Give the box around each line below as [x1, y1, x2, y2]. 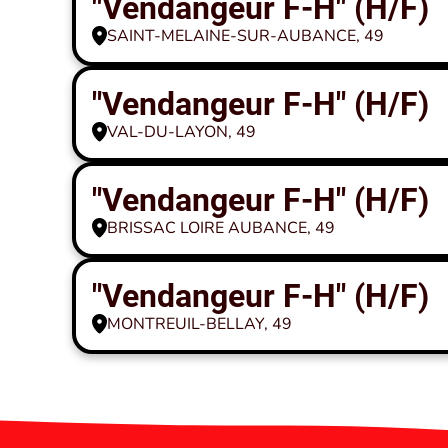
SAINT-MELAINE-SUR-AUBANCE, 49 [107, 25, 384, 47]
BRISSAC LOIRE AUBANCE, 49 [107, 217, 335, 239]
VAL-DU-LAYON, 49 [107, 121, 256, 143]
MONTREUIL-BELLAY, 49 [107, 313, 292, 335]
